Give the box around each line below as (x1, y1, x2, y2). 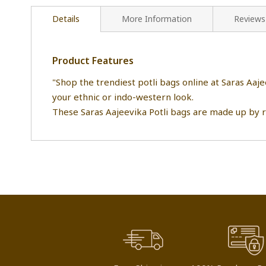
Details (52, 13, 80, 25)
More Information (122, 13, 192, 25)
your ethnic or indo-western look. (52, 91, 194, 103)
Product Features (52, 54, 134, 68)
